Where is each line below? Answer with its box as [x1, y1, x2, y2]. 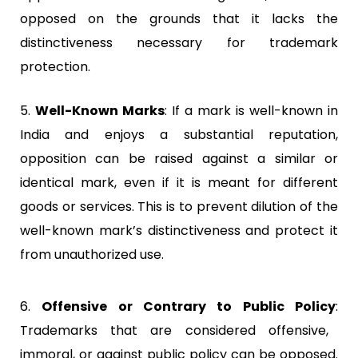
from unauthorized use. [20, 245, 164, 264]
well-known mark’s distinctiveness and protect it [20, 221, 338, 240]
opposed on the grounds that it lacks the [20, 9, 338, 28]
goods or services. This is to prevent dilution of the [20, 197, 338, 216]
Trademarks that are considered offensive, [20, 320, 328, 340]
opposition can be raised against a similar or [20, 149, 338, 168]
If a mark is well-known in [167, 101, 338, 120]
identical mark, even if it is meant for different [20, 173, 338, 192]
